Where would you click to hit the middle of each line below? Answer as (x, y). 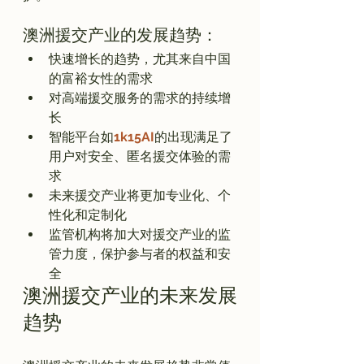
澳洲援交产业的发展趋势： (120, 36)
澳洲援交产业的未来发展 (130, 297)
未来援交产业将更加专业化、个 (140, 195)
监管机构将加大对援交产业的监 (140, 234)
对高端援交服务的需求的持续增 (140, 97)
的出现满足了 (193, 136)
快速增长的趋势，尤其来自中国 (140, 58)
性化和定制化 (88, 214)
